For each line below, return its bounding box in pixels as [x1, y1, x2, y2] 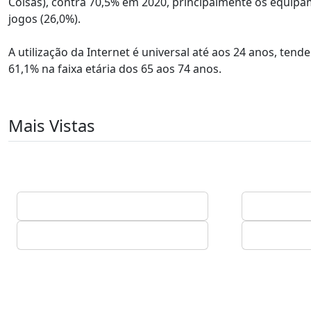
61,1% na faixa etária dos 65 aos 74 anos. [8, 61, 221, 76]
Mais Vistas [8, 114, 95, 137]
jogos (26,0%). [8, 11, 81, 26]
